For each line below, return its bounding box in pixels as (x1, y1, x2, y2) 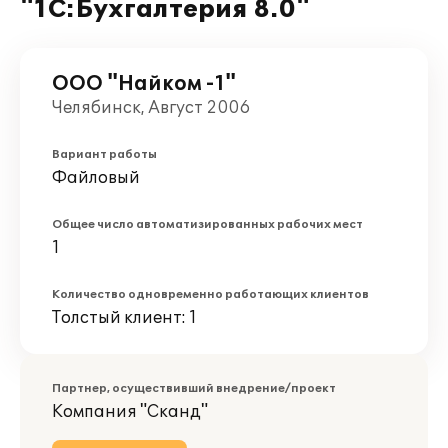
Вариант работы (52, 148, 157, 161)
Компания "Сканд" (52, 402, 208, 422)
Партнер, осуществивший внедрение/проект (52, 382, 336, 395)
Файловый (52, 168, 140, 188)
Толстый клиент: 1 (52, 308, 197, 328)
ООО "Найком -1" (52, 72, 236, 96)
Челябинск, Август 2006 (52, 98, 250, 118)
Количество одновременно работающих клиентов (52, 288, 369, 301)
